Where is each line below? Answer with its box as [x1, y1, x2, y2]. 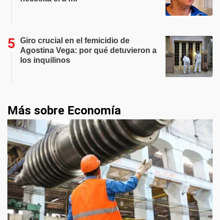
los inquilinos [20, 55, 70, 64]
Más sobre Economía [7, 103, 121, 117]
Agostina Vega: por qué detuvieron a [20, 46, 157, 55]
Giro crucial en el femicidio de [20, 36, 130, 45]
